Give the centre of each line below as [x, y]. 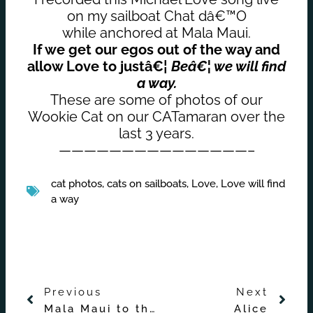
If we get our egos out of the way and [156, 49]
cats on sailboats [147, 183]
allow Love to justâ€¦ [99, 66]
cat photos [77, 183]
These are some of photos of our [156, 100]
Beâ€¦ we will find [228, 66]
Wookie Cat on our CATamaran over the [156, 116]
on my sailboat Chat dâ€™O [156, 16]
